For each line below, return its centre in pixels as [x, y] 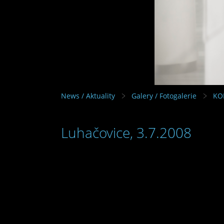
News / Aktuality [88, 95]
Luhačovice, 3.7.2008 [126, 132]
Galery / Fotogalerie [164, 95]
